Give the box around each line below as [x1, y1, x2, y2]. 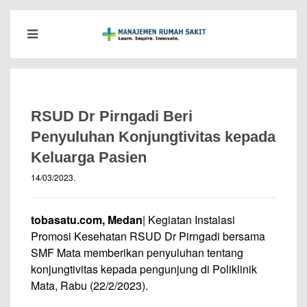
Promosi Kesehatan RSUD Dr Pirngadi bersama [31, 228, 265, 244]
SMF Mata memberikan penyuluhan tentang [31, 245, 243, 260]
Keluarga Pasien [31, 149, 147, 166]
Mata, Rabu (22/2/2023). [31, 278, 148, 293]
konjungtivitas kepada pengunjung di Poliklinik [31, 261, 257, 277]
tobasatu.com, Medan [31, 212, 143, 228]
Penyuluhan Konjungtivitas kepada [31, 128, 275, 145]
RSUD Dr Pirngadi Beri [31, 108, 193, 125]
